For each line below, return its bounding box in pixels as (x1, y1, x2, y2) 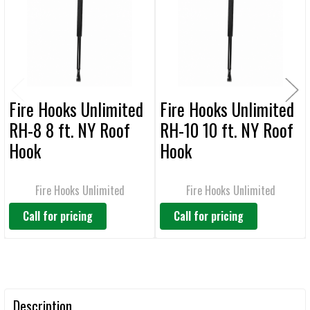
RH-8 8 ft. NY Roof (9, 117, 130, 143)
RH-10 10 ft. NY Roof (160, 117, 293, 143)
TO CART (23, 33, 53, 48)
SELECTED (21, 22, 55, 37)
